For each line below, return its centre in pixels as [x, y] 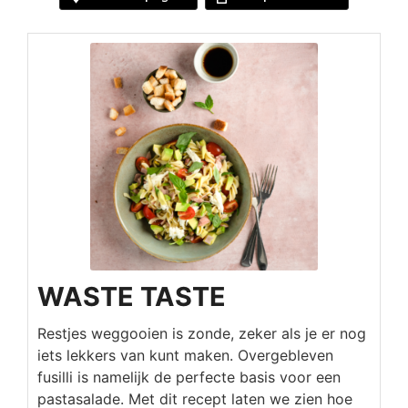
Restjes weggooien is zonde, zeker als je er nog [202, 333]
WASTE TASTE [132, 296]
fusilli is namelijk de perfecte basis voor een [189, 377]
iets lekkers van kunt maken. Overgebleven [185, 355]
